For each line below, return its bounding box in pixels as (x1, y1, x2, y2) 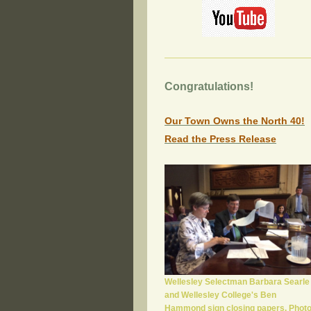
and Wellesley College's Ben (165, 289, 276, 299)
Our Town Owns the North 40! (165, 115, 305, 126)
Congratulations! (165, 80, 253, 92)
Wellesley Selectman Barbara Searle (165, 276, 310, 286)
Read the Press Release (165, 133, 276, 145)
